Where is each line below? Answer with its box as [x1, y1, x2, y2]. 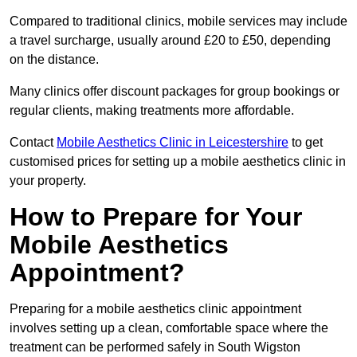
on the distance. [10, 53, 99, 67]
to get [288, 135, 323, 150]
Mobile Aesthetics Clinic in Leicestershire [57, 135, 288, 150]
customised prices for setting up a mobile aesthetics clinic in [10, 155, 346, 169]
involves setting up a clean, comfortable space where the [10, 321, 328, 335]
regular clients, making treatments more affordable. [10, 104, 294, 118]
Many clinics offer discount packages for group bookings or [10, 84, 339, 99]
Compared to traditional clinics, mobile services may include [10, 14, 347, 29]
